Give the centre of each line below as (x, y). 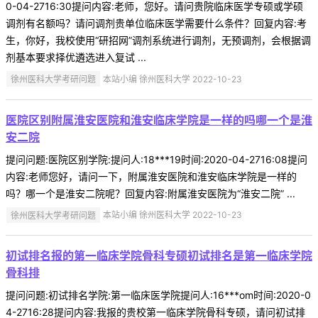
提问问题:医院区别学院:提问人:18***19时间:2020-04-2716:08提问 (157, 159)
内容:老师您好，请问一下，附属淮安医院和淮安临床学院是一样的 (151, 176)
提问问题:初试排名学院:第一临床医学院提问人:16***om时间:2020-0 (158, 295)
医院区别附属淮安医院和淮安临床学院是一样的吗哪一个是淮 (159, 120)
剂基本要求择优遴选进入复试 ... (76, 57)
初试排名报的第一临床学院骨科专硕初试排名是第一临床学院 (159, 256)
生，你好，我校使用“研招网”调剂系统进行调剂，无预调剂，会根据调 (158, 40)
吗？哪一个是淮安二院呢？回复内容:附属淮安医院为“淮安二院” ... (150, 193)
